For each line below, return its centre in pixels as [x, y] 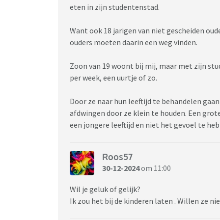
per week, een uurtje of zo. [114, 77]
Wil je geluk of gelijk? [105, 189]
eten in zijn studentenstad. [115, 7]
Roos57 [117, 157]
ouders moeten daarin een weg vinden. [134, 42]
